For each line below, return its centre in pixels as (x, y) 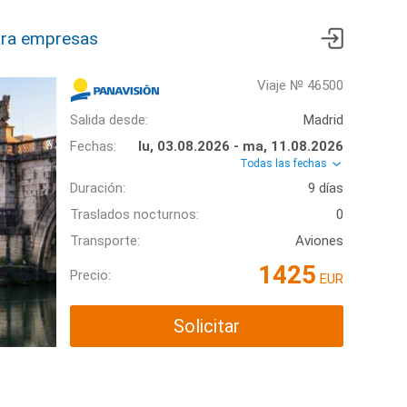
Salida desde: (109, 120)
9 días (326, 189)
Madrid (323, 120)
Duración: (98, 189)
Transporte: (105, 241)
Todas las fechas (285, 164)
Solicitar (207, 327)
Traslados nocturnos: (134, 215)
